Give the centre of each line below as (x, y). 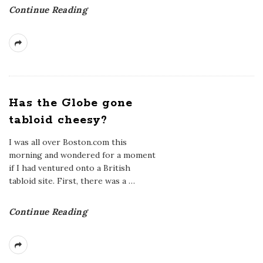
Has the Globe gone (71, 103)
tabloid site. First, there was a (68, 181)
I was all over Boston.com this (68, 142)
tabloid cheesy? (58, 120)
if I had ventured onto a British (70, 168)
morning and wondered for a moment (82, 155)
